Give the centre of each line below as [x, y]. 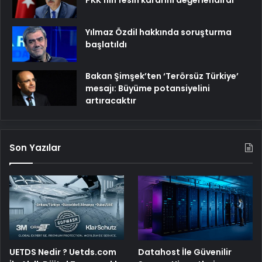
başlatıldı [106, 44]
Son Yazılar [35, 148]
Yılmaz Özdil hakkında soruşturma [158, 32]
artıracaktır [111, 101]
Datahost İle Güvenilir [185, 252]
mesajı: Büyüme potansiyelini [148, 89]
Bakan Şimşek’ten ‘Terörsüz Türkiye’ [162, 76]
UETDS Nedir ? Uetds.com [63, 252]
